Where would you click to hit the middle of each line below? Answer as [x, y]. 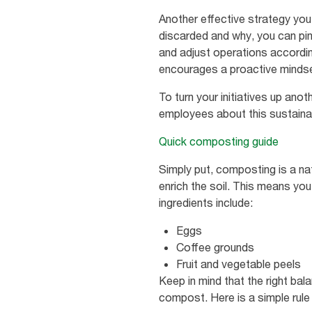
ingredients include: [207, 203]
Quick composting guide [219, 142]
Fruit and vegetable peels [239, 264]
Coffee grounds [215, 248]
